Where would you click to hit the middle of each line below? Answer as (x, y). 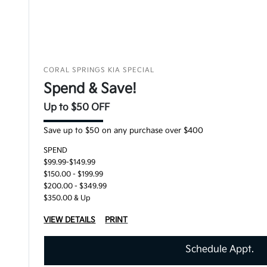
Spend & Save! (90, 89)
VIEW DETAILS (70, 220)
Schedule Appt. (220, 249)
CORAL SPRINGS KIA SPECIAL (99, 70)
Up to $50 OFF (77, 108)
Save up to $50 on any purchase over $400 (124, 131)
